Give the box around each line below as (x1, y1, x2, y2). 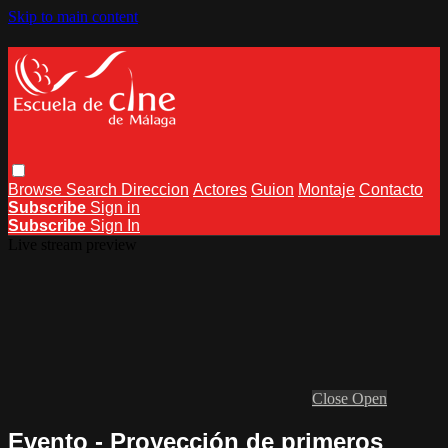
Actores (193, 180, 247, 198)
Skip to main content (8, 8, 138, 25)
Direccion (121, 180, 189, 198)
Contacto (359, 180, 423, 198)
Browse (8, 180, 66, 198)
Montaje (298, 180, 355, 198)
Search (66, 180, 121, 198)
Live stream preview (8, 235, 137, 253)
